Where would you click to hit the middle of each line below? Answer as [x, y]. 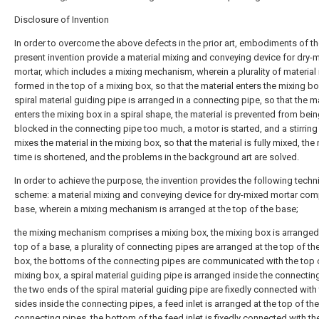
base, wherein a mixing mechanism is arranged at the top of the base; [156, 209]
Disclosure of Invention [62, 20]
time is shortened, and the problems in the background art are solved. [157, 157]
